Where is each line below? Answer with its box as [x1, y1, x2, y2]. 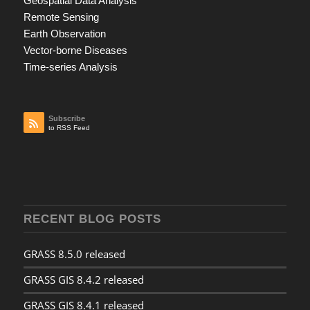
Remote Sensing [23, 11, 99, 24]
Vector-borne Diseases [23, 44, 127, 57]
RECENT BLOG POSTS [23, 212, 161, 225]
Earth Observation [23, 28, 106, 40]
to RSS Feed [48, 123, 90, 131]
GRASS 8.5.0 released [23, 246, 125, 261]
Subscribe [48, 113, 85, 122]
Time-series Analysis [23, 61, 118, 73]
